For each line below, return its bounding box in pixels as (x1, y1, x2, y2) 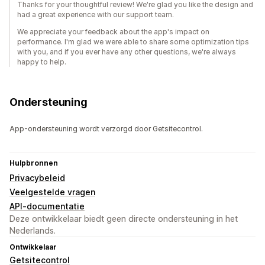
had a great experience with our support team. (17, 10, 174, 20)
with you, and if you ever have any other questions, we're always (17, 47, 236, 57)
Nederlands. (9, 225, 56, 236)
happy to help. (17, 57, 66, 67)
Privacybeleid (9, 173, 65, 183)
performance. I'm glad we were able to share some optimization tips (17, 37, 249, 47)
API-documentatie (9, 201, 85, 212)
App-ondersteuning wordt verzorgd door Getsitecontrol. (9, 124, 203, 134)
